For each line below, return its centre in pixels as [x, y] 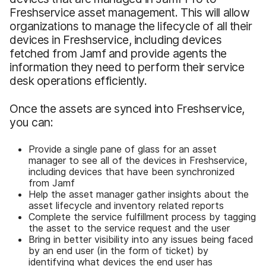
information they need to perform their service [127, 67]
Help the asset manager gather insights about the [139, 194]
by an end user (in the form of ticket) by [118, 250]
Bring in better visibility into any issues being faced [141, 239]
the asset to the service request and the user [129, 228]
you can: [31, 122]
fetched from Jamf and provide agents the [118, 53]
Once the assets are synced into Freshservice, [127, 108]
